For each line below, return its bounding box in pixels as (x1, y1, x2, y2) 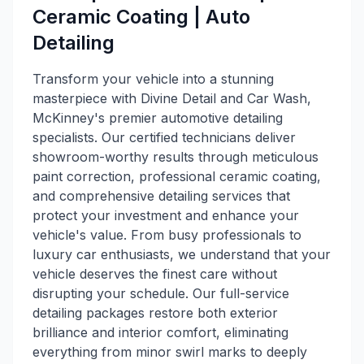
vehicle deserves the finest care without (32, 266, 277, 282)
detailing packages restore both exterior (32, 305, 278, 321)
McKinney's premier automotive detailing (32, 110, 283, 126)
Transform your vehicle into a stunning (32, 71, 274, 87)
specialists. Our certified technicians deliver (32, 129, 296, 145)
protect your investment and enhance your (32, 207, 299, 223)
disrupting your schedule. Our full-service (32, 285, 289, 301)
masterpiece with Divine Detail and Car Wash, (32, 90, 311, 106)
